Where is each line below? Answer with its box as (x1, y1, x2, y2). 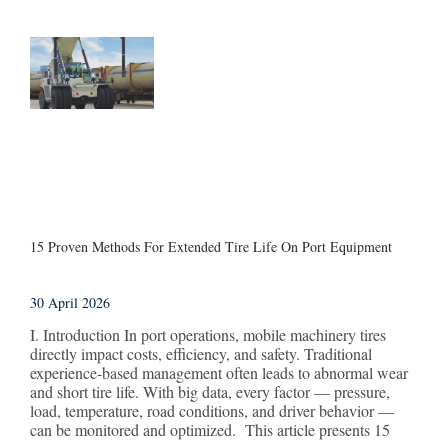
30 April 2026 (30, 292, 110, 312)
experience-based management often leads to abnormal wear (30, 361, 408, 383)
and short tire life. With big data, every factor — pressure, (30, 380, 390, 402)
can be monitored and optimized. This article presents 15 (30, 418, 390, 440)
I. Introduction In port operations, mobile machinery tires (30, 323, 386, 345)
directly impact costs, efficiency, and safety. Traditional (30, 342, 372, 364)
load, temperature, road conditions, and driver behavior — (30, 399, 394, 421)
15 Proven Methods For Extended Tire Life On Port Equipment (30, 236, 392, 256)
